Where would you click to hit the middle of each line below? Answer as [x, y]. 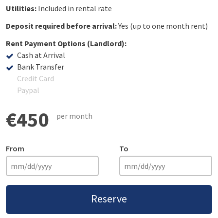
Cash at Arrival [41, 55]
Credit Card [36, 78]
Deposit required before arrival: [61, 26]
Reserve [109, 199]
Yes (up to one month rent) [162, 26]
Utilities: [21, 8]
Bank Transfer [41, 66]
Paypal [28, 90]
